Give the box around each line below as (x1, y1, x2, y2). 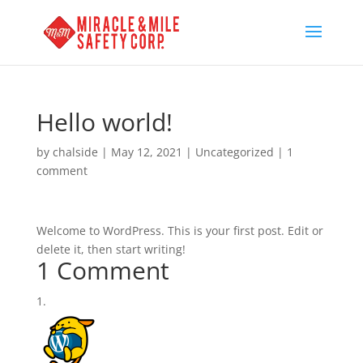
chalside (52, 144, 98, 160)
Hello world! (36, 105, 173, 139)
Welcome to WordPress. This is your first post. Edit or (36, 223, 323, 238)
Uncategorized (194, 144, 274, 160)
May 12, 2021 (110, 144, 182, 160)
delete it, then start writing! (36, 241, 186, 257)
